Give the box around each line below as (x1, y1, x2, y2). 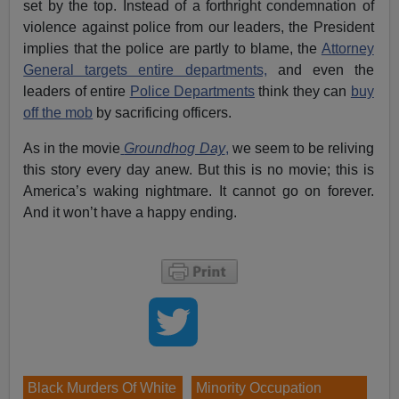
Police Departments (129, 83, 256, 99)
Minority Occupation (195, 379, 322, 395)
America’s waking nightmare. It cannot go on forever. (23, 183, 374, 199)
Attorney (321, 40, 374, 56)
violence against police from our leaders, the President (23, 19, 374, 35)
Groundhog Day (124, 140, 225, 156)
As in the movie (23, 140, 121, 156)
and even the (266, 61, 374, 77)
